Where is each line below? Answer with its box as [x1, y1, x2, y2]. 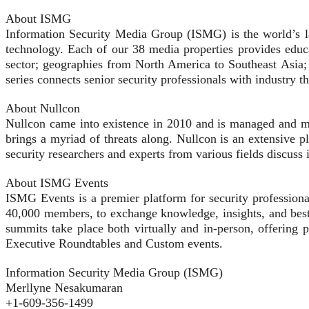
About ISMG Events [6, 176, 108, 190]
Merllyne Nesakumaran [6, 281, 123, 295]
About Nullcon [6, 101, 80, 116]
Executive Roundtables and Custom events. [6, 237, 223, 251]
